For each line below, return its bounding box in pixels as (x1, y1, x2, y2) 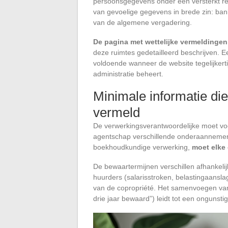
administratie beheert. (93, 69, 163, 78)
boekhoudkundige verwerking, (93, 142, 192, 151)
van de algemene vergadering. (93, 18, 192, 26)
